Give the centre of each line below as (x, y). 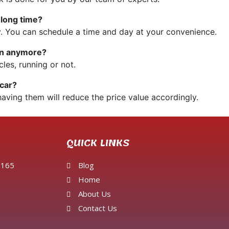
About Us (94, 194)
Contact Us (97, 208)
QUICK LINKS (98, 143)
